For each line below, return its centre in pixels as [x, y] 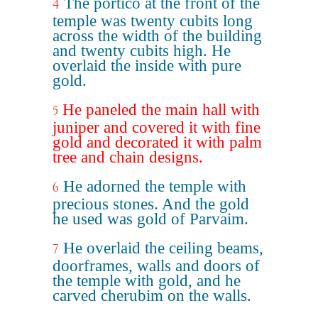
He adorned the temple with [155, 186]
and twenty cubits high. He [142, 51]
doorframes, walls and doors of [156, 266]
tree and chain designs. [128, 157]
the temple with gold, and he [147, 281]
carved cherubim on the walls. [152, 296]
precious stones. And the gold [151, 204]
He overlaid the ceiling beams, [163, 248]
